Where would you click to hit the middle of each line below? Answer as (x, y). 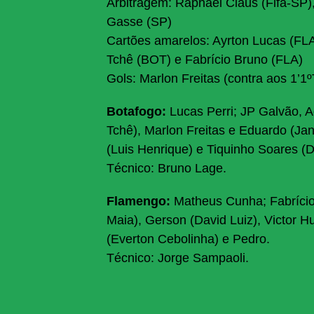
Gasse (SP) (139, 22)
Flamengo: (140, 202)
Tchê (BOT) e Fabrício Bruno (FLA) (205, 60)
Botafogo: (138, 112)
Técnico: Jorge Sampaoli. (178, 258)
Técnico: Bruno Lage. (166, 169)
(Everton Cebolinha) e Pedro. (188, 239)
